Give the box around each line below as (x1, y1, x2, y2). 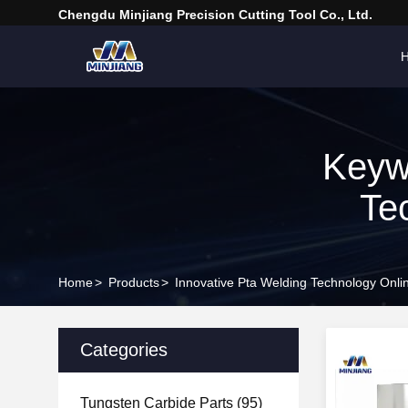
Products (108, 275, 159, 290)
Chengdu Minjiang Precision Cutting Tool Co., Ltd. (58, 7, 372, 22)
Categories (80, 340, 168, 360)
